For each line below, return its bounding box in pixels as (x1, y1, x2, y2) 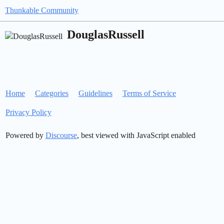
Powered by (5, 131, 45, 139)
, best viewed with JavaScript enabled (76, 131, 195, 139)
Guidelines (78, 89, 112, 97)
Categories (34, 89, 68, 97)
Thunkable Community (5, 6, 78, 14)
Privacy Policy (5, 108, 51, 116)
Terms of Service (122, 89, 176, 97)
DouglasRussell (67, 28, 144, 41)
